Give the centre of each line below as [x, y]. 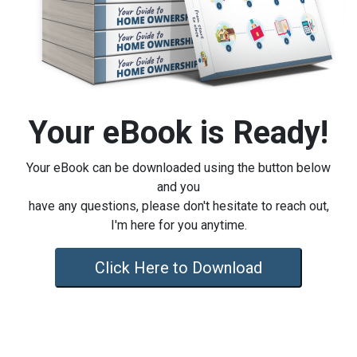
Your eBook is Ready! [178, 132]
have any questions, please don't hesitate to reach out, [178, 206]
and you [178, 186]
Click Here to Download [178, 267]
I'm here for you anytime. [178, 225]
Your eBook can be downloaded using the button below [178, 167]
